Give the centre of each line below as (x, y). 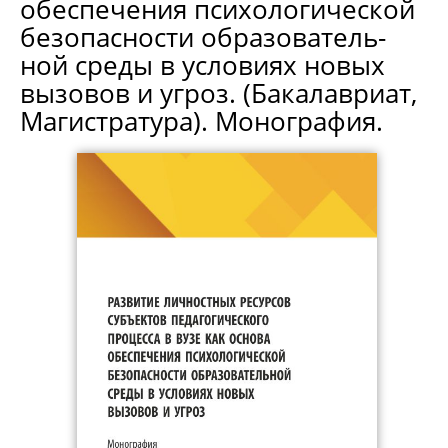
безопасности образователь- (203, 37)
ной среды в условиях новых (202, 65)
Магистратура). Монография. (201, 121)
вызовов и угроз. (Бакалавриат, (218, 93)
